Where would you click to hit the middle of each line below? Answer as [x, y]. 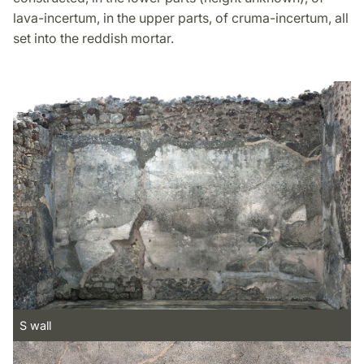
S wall [35, 325]
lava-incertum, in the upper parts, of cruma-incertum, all [181, 18]
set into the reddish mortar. [93, 39]
